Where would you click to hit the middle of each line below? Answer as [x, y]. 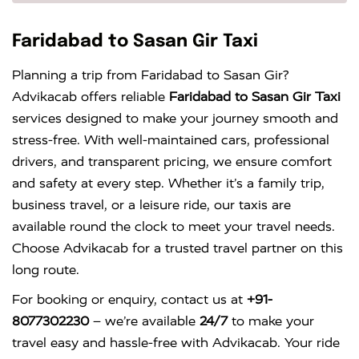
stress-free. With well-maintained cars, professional [171, 140]
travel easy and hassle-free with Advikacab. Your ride [176, 343]
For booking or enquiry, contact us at [129, 300]
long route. [46, 270]
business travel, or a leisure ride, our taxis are [151, 205]
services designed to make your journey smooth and [175, 119]
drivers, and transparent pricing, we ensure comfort [172, 162]
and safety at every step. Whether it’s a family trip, [168, 184]
